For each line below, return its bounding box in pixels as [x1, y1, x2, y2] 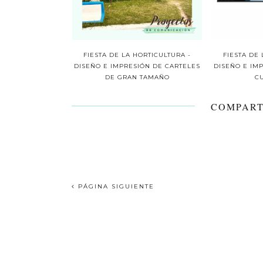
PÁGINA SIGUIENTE [75, 183, 154, 191]
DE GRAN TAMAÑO [104, 73, 170, 82]
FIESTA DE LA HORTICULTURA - [83, 51, 191, 59]
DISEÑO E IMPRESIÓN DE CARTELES [74, 62, 201, 70]
